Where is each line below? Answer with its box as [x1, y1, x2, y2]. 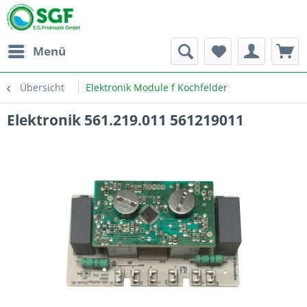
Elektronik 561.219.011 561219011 [7, 110, 244, 130]
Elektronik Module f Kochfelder [86, 81, 228, 94]
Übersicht [20, 81, 64, 94]
